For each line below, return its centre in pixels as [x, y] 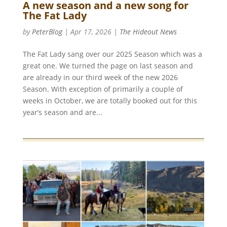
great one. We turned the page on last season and [108, 65]
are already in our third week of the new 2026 [100, 77]
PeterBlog [47, 31]
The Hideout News [148, 31]
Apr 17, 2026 [91, 31]
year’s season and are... [62, 112]
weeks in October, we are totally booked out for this [110, 100]
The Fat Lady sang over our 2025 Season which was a [112, 54]
